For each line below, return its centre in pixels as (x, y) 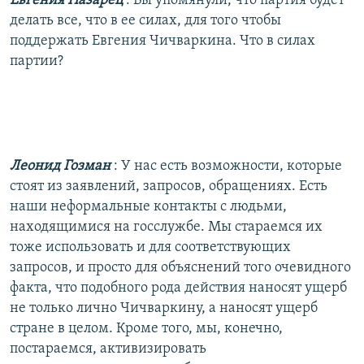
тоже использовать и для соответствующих (150, 247)
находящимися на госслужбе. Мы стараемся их (166, 227)
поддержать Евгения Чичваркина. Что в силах (162, 41)
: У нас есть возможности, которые (228, 166)
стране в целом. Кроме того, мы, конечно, (146, 328)
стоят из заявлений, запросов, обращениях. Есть (169, 186)
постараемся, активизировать (108, 349)
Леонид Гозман (62, 166)
